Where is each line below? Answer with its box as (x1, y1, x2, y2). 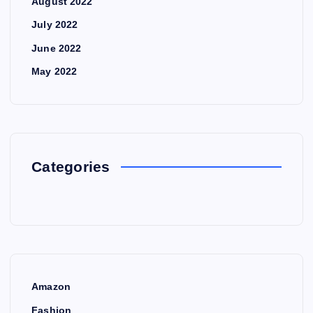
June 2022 (31, 42, 82, 54)
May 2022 (31, 66, 78, 78)
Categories (31, 159, 110, 175)
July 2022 (31, 19, 78, 31)
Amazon (31, 281, 71, 293)
